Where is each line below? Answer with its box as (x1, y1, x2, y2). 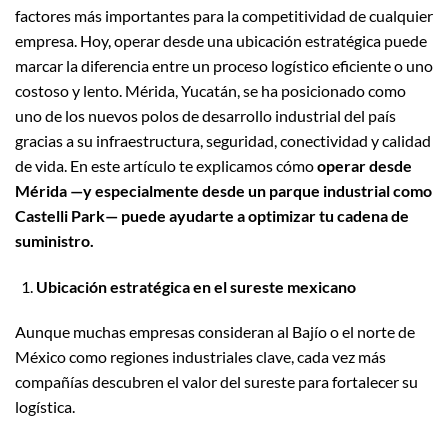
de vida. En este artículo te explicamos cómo (15, 155, 317, 175)
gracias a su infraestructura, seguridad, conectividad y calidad (15, 130, 431, 150)
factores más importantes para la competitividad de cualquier (15, 5, 433, 25)
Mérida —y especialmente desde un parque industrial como (15, 180, 432, 200)
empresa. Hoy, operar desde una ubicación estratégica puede (15, 30, 427, 50)
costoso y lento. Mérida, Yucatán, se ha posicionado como (15, 80, 406, 100)
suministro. (15, 230, 94, 250)
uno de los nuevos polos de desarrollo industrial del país (15, 105, 396, 125)
